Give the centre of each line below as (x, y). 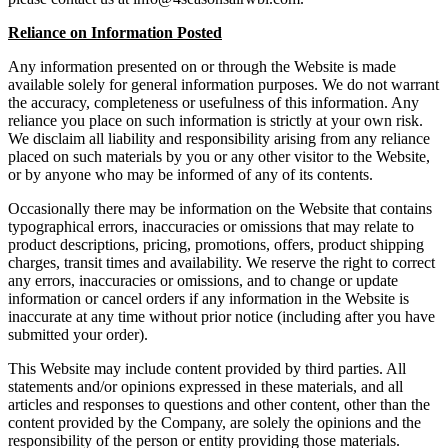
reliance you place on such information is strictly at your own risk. (215, 121)
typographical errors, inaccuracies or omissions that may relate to (211, 227)
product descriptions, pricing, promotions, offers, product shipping (216, 245)
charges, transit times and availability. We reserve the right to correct (221, 263)
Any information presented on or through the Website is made (202, 67)
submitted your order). (78, 335)
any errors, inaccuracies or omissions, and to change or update (203, 281)
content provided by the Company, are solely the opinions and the (214, 423)
